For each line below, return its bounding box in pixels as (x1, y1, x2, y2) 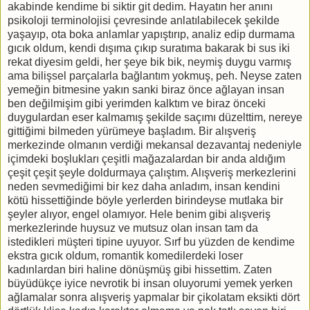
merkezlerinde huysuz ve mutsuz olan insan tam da (8, 221, 258, 234)
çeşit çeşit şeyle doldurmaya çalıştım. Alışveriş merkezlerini (8, 166, 296, 179)
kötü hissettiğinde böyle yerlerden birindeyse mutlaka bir (8, 194, 283, 206)
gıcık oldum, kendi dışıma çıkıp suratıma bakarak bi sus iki (8, 42, 290, 54)
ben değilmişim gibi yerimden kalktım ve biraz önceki (8, 97, 266, 109)
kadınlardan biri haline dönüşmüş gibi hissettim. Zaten (8, 263, 272, 275)
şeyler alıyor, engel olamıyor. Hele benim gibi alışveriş (8, 208, 271, 220)
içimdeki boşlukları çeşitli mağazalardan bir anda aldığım (8, 152, 285, 165)
